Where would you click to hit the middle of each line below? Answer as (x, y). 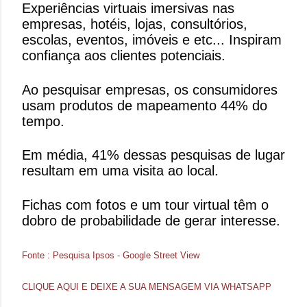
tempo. (43, 121)
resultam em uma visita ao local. (120, 171)
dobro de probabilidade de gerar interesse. (151, 220)
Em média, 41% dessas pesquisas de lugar (153, 155)
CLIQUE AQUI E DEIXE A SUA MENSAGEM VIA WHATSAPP (147, 287)
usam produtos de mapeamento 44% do (145, 105)
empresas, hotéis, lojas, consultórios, (135, 24)
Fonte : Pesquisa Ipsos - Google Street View (111, 255)
